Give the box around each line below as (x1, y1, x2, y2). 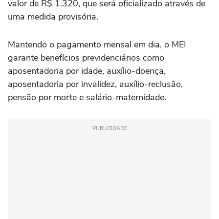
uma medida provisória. (8, 11, 98, 23)
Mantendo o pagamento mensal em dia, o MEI (8, 39, 186, 51)
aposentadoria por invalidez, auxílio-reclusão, (8, 78, 183, 90)
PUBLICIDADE (92, 125, 127, 132)
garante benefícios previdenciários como (8, 52, 164, 64)
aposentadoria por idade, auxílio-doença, (8, 65, 166, 77)
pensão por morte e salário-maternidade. (8, 91, 166, 104)
